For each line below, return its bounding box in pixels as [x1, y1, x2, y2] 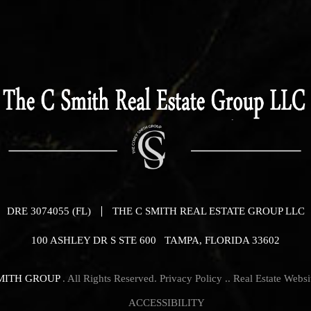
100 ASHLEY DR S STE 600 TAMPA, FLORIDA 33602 [31, 235, 280, 246]
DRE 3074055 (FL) [6, 205, 91, 217]
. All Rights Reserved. [62, 273, 160, 285]
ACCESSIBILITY [128, 297, 205, 309]
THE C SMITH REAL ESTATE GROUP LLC [112, 205, 305, 217]
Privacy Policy [159, 273, 225, 285]
